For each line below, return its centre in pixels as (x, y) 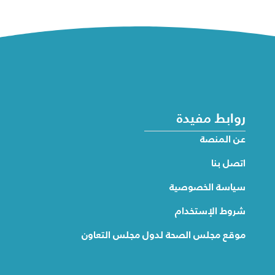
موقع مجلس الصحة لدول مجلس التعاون (163, 234)
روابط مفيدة (211, 118)
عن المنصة (223, 139)
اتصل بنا (228, 163)
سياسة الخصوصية (207, 187)
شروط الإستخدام (210, 211)
